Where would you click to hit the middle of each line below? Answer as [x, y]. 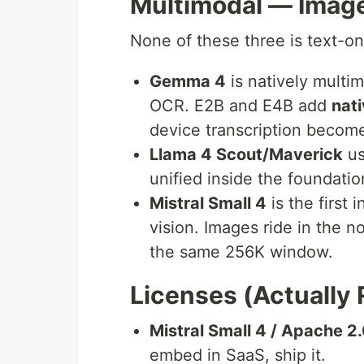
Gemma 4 [188, 82]
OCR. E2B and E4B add [240, 106]
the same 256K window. [241, 252]
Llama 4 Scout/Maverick [246, 155]
